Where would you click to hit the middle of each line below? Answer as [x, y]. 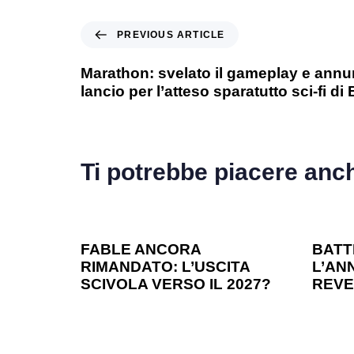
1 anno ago [119, 209]
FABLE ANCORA [141, 250]
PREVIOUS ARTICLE [171, 35]
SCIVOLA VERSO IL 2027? [176, 284]
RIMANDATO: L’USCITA [165, 267]
